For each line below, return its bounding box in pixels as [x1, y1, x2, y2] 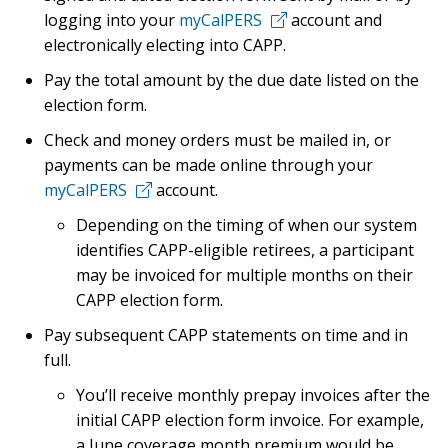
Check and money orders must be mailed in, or [44, 129, 391, 151]
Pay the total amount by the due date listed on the [44, 69, 419, 91]
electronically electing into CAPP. [44, 34, 286, 56]
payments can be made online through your [44, 154, 373, 176]
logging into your [44, 9, 179, 31]
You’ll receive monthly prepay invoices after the [76, 384, 430, 406]
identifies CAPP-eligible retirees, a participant [76, 239, 414, 261]
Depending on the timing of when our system [76, 214, 417, 236]
